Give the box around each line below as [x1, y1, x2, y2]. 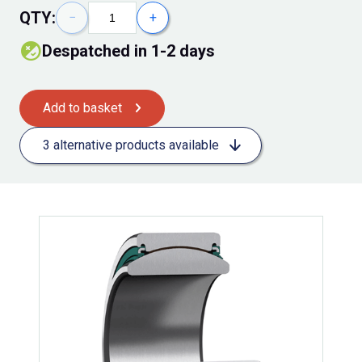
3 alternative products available [43, 137, 219, 154]
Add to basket [43, 100, 122, 116]
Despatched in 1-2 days [42, 41, 215, 61]
